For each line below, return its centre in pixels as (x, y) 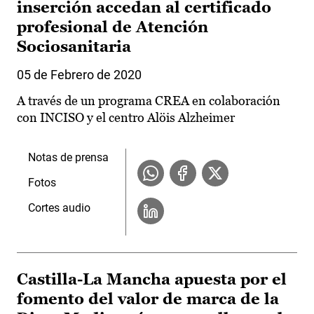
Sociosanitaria (74, 47)
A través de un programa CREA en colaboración (149, 101)
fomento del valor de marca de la (148, 299)
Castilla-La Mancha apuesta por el (152, 280)
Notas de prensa (68, 158)
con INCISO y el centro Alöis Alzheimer (126, 118)
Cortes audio (59, 208)
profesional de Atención (112, 27)
